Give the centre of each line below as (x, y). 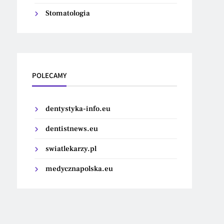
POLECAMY (49, 75)
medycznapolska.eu (79, 169)
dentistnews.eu (72, 129)
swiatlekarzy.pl (71, 149)
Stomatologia (68, 13)
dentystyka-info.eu (78, 109)
